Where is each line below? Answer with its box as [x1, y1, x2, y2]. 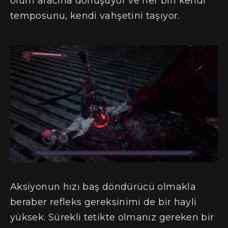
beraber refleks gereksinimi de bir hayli [10, 196, 197, 208]
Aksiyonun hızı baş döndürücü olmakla [10, 181, 196, 193]
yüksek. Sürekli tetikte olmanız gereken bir [10, 212, 214, 223]
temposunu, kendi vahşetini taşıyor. [10, 10, 180, 22]
